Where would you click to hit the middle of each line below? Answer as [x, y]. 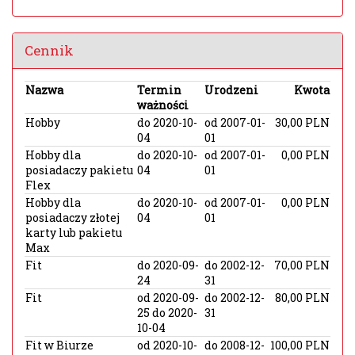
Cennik [49, 50]
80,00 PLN [302, 298]
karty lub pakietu [74, 233]
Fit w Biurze [59, 345]
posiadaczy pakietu [79, 170]
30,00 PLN [302, 122]
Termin [159, 90]
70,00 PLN [302, 265]
